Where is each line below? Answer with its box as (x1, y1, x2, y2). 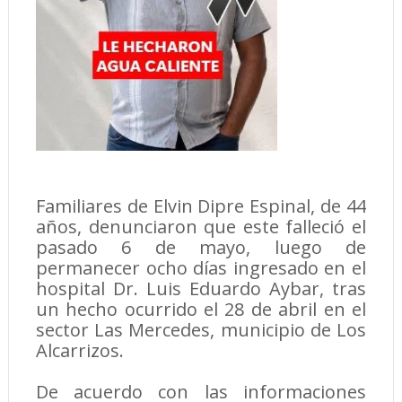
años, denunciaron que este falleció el (35, 214, 367, 240)
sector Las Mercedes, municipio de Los (35, 318, 367, 343)
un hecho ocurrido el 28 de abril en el (35, 297, 367, 322)
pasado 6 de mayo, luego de (35, 235, 367, 260)
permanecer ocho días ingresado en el (35, 256, 367, 281)
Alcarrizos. (35, 338, 124, 363)
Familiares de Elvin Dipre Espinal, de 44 (35, 194, 367, 219)
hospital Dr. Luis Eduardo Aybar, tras (35, 276, 367, 301)
